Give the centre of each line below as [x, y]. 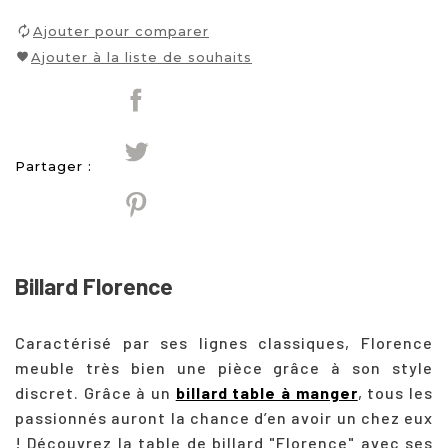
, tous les [395, 392]
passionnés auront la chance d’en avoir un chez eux [224, 417]
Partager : [53, 165]
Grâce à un [129, 392]
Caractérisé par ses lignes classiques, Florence [224, 342]
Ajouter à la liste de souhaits [141, 56]
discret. [49, 392]
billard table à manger [266, 392]
